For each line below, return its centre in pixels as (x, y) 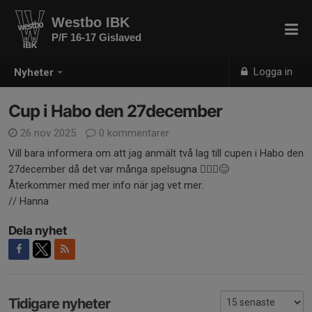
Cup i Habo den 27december (115, 111)
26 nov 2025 (48, 133)
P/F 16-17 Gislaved (96, 37)
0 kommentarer (133, 133)
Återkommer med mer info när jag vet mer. (108, 185)
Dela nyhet (38, 231)
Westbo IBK (91, 22)
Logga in (272, 72)
